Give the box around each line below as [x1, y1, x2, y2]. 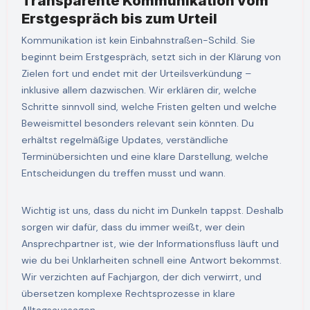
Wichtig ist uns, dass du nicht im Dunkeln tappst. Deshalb [21, 204, 284, 217]
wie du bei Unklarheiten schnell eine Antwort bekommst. [21, 254, 282, 267]
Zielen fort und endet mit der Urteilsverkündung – [21, 67, 251, 80]
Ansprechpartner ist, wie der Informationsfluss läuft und [21, 237, 279, 250]
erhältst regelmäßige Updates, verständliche [21, 134, 228, 147]
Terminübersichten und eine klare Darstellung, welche [21, 150, 268, 163]
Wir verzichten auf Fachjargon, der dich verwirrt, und [21, 271, 262, 284]
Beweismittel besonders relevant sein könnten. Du [21, 117, 254, 130]
